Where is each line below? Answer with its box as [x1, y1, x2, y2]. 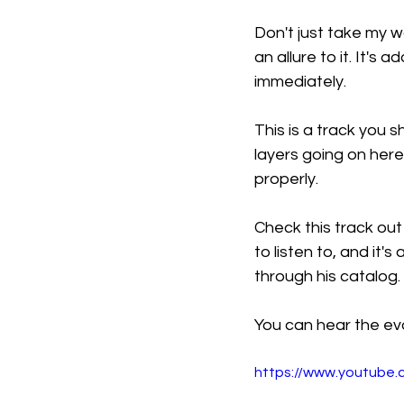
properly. [254, 170, 318, 188]
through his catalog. [254, 267, 400, 285]
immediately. [254, 72, 346, 90]
